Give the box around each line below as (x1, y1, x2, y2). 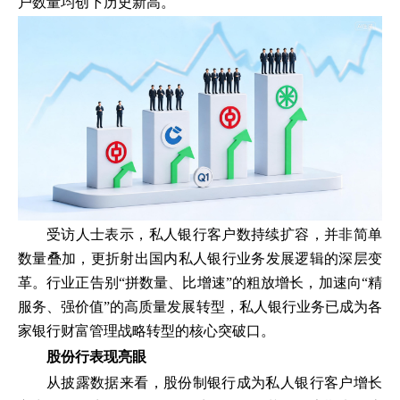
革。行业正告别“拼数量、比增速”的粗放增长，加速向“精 (18, 275, 382, 291)
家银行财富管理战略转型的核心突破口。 (18, 323, 275, 339)
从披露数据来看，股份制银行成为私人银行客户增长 (46, 375, 382, 391)
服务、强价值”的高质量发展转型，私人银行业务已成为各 (18, 299, 382, 315)
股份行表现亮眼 (46, 349, 146, 365)
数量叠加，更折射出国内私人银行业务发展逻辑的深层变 (18, 251, 382, 267)
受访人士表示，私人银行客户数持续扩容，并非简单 (46, 227, 382, 243)
